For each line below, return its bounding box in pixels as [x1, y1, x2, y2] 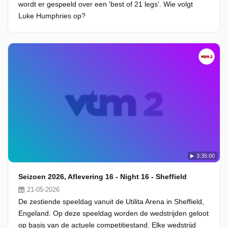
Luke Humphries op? [18, 12, 85, 20]
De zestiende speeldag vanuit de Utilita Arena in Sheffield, [18, 197, 204, 206]
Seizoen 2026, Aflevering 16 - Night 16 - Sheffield [18, 173, 187, 181]
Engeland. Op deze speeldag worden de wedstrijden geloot [18, 209, 209, 217]
